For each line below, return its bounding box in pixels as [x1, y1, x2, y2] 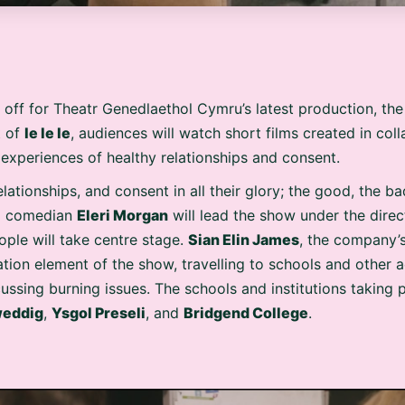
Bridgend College [184, 298, 308, 316]
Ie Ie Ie [24, 118, 71, 137]
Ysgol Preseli [52, 298, 146, 316]
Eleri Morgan [77, 201, 168, 219]
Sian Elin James [188, 225, 299, 243]
